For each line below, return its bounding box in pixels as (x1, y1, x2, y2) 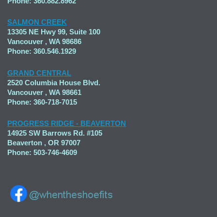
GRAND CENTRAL (7, 68, 71, 77)
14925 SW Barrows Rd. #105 (7, 128, 102, 137)
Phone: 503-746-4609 (7, 148, 77, 156)
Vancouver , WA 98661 (7, 88, 81, 96)
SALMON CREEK (7, 18, 67, 27)
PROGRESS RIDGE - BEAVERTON (7, 119, 126, 127)
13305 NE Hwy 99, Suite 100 (7, 28, 100, 36)
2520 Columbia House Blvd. (7, 78, 100, 87)
